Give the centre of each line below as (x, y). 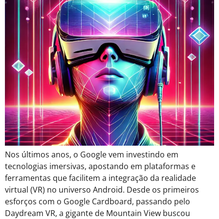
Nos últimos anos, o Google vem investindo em (92, 155)
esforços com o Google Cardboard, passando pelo (98, 202)
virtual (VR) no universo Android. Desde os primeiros (102, 190)
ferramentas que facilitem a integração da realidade (100, 178)
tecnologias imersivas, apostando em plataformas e (100, 166)
